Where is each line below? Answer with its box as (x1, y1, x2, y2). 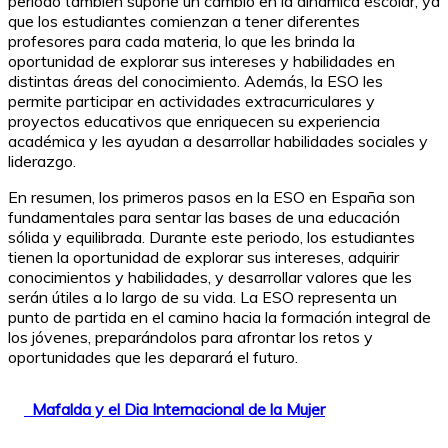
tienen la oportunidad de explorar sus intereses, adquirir (8, 247, 399, 268)
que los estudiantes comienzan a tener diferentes (8, 11, 360, 32)
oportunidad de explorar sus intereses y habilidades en (8, 51, 395, 72)
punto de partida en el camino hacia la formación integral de (8, 307, 431, 328)
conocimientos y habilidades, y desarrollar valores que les (8, 267, 412, 288)
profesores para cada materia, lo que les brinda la (8, 31, 355, 52)
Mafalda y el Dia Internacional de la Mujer (32, 399, 325, 420)
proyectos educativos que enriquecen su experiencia (8, 111, 380, 132)
